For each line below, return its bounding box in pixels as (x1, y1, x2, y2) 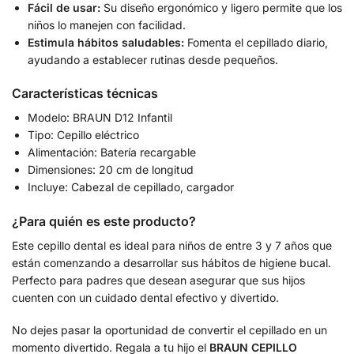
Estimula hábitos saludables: (28, 35, 184, 49)
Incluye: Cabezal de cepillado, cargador (28, 180, 234, 194)
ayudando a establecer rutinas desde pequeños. (28, 52, 278, 66)
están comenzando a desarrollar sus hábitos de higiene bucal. (12, 255, 331, 269)
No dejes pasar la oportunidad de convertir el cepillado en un (12, 323, 327, 337)
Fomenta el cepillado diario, (184, 35, 328, 49)
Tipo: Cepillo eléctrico (28, 128, 139, 142)
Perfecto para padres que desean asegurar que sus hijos (12, 273, 305, 287)
